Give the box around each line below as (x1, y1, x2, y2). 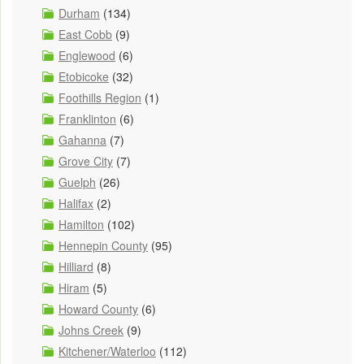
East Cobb (58, 25, 112, 42)
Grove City (58, 152, 113, 169)
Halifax (58, 194, 93, 211)
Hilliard (58, 258, 93, 275)
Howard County (58, 300, 138, 317)
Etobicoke (58, 67, 109, 84)
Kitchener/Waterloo (58, 342, 156, 359)
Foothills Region (58, 89, 141, 106)
